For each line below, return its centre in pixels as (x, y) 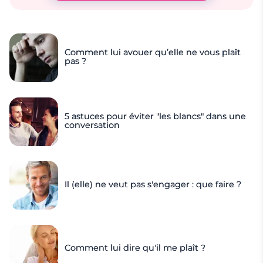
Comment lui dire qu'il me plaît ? (135, 248)
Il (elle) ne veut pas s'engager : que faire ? (153, 184)
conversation (92, 125)
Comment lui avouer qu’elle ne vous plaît (153, 52)
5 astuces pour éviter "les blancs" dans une (156, 116)
